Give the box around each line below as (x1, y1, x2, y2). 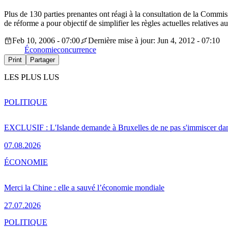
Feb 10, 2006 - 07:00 (12, 36, 80, 45)
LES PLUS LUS (4, 72, 59, 82)
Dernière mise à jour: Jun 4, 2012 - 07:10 (88, 36, 220, 45)
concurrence (57, 45, 96, 54)
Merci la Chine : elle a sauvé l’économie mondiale (4, 183, 164, 192)
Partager (30, 56, 55, 64)
